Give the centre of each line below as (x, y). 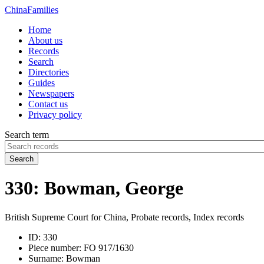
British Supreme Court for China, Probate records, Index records (124, 217)
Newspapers (51, 93)
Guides (42, 83)
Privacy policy (55, 115)
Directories (49, 72)
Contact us (48, 104)
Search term (27, 135)
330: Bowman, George (94, 188)
